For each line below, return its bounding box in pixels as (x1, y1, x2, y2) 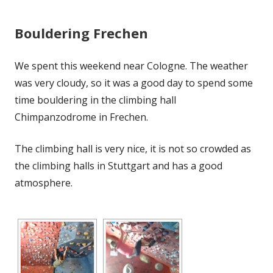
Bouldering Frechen (15, 23, 148, 42)
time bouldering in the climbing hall (15, 93, 176, 107)
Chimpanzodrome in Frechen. (15, 110, 148, 124)
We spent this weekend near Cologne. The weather (15, 58, 248, 73)
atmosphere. (15, 175, 73, 190)
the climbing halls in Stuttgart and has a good (15, 158, 222, 172)
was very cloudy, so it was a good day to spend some (15, 76, 253, 90)
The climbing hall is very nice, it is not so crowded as (15, 141, 251, 155)
